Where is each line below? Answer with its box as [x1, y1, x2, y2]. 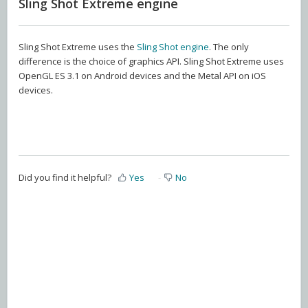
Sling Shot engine [137, 41, 209, 54]
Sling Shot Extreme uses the [19, 41, 137, 54]
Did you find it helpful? [19, 171, 111, 184]
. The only [209, 41, 249, 54]
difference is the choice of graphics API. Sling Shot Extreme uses [19, 55, 284, 68]
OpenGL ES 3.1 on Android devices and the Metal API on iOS [19, 69, 266, 82]
